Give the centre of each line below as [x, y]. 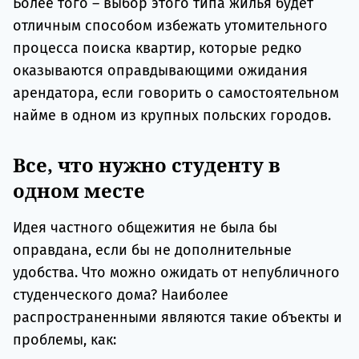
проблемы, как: [65, 339]
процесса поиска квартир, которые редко [157, 48]
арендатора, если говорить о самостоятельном [176, 93]
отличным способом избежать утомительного [170, 25]
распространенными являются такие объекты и [177, 317]
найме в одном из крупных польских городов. [172, 115]
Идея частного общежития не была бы [145, 227]
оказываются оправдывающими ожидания [160, 70]
